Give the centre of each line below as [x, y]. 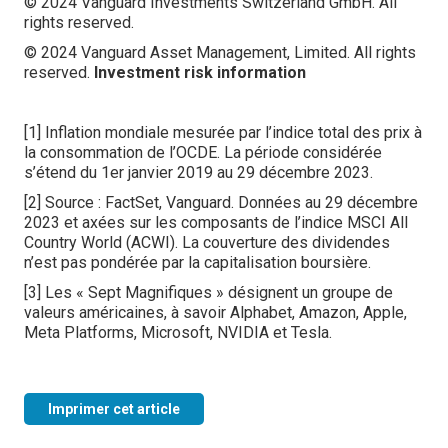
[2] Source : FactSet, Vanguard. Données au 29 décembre [221, 202]
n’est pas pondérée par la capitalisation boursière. [197, 262]
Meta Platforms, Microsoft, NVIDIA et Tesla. [178, 332]
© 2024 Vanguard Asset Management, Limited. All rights [220, 52]
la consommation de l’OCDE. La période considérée [203, 152]
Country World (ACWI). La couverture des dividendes [207, 242]
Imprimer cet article [114, 409]
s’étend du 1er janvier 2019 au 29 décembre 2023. [198, 172]
